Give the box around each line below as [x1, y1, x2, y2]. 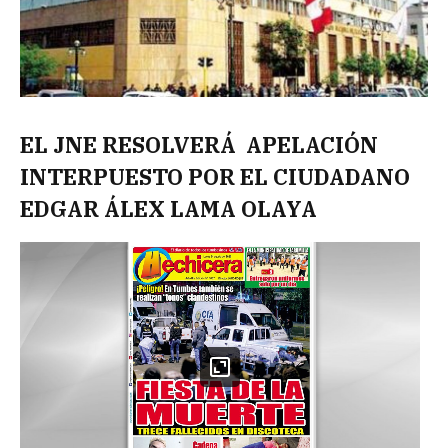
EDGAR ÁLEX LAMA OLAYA [20, 195, 317, 224]
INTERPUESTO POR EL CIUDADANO [20, 163, 410, 192]
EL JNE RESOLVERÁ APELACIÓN [20, 131, 378, 160]
